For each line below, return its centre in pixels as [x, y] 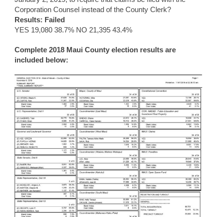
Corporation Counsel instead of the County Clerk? [93, 9]
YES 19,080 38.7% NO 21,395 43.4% [73, 30]
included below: [41, 60]
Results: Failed [40, 19]
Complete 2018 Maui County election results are [95, 49]
